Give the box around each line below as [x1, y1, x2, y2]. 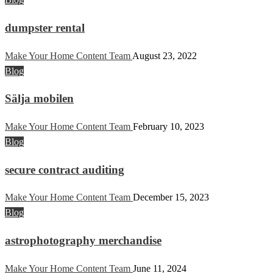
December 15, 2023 [133, 192, 209, 203]
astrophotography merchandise [5, 234, 161, 247]
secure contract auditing [5, 163, 124, 176]
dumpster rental [5, 21, 85, 34]
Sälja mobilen [5, 92, 74, 105]
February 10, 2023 [133, 121, 204, 132]
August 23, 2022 [132, 50, 197, 61]
